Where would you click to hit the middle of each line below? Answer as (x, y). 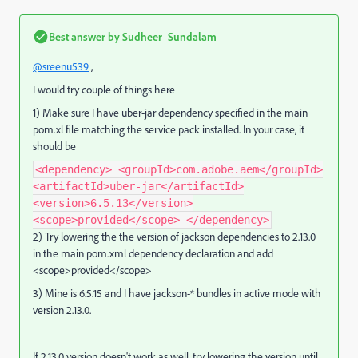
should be (56, 146)
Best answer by (84, 36)
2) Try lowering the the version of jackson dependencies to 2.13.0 (174, 237)
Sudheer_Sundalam (168, 36)
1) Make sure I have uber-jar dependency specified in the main (170, 113)
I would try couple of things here (104, 89)
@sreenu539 (61, 66)
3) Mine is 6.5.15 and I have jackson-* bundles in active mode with (177, 293)
